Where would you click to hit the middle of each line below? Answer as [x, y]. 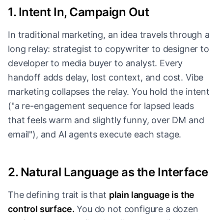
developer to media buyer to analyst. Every [96, 63]
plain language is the [152, 195]
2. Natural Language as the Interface [108, 172]
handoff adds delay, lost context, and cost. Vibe [106, 78]
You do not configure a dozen [136, 209]
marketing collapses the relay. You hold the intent [109, 92]
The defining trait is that [58, 195]
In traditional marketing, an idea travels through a [109, 35]
